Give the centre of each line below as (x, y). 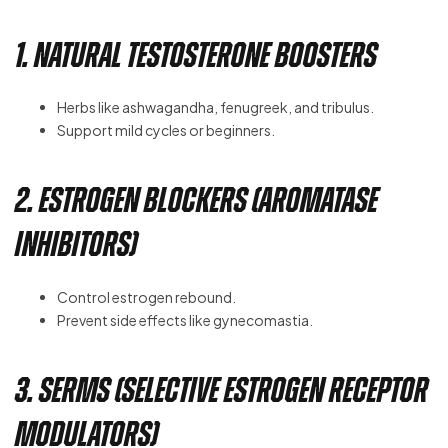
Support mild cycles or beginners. (166, 130)
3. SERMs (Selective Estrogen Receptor (221, 389)
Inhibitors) (76, 244)
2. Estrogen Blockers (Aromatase (196, 200)
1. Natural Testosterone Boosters (196, 54)
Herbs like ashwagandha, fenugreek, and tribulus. (215, 107)
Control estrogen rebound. (146, 296)
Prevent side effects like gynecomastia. (185, 319)
